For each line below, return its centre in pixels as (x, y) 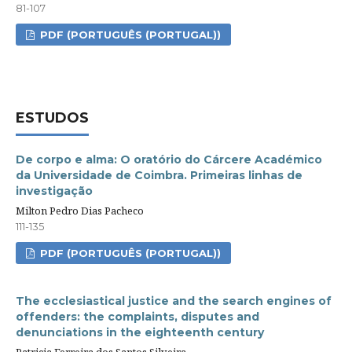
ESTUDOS (52, 117)
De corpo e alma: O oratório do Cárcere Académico (169, 159)
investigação (54, 191)
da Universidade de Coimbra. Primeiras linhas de (159, 175)
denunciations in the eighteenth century (139, 332)
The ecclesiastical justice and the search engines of (173, 301)
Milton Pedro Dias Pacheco (79, 210)
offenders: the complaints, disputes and (137, 316)
